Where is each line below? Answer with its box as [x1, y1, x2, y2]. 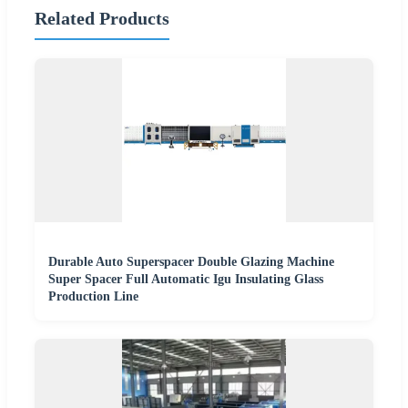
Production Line [48, 289, 138, 303]
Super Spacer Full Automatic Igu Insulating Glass [48, 271, 323, 286]
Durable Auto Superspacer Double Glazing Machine [48, 254, 334, 269]
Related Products [35, 8, 169, 29]
